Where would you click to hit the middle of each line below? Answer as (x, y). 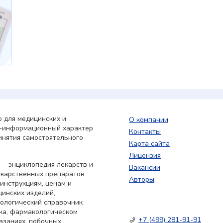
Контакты (145, 131)
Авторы (142, 179)
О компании (149, 119)
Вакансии (145, 167)
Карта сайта (149, 143)
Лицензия (145, 155)
